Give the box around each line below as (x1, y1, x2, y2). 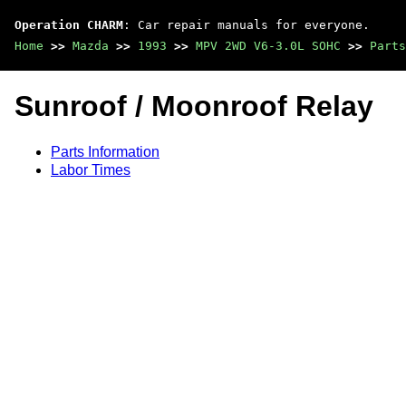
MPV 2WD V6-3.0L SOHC (196, 39, 341, 53)
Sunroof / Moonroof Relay (14, 90, 373, 123)
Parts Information (51, 143, 159, 159)
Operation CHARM (14, 18, 123, 32)
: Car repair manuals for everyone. (123, 18, 370, 32)
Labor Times (51, 161, 130, 178)
